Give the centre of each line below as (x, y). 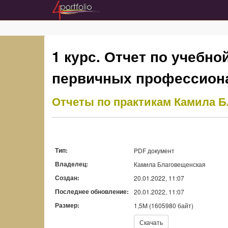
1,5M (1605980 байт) (164, 205)
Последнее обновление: (92, 191)
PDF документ (154, 150)
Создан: (67, 177)
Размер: (67, 205)
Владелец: (72, 164)
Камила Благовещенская (170, 164)
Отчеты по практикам (111, 101)
